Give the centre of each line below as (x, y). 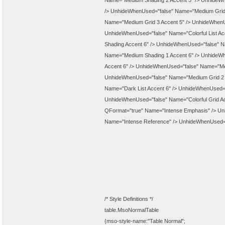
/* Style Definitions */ (129, 199)
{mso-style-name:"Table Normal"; (145, 221)
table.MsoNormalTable (132, 210)
